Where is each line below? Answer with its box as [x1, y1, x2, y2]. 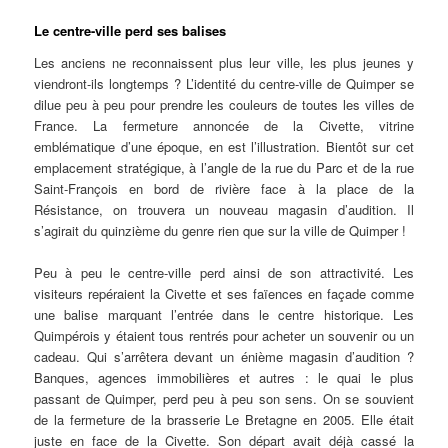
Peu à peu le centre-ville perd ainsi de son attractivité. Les [34, 263, 414, 283]
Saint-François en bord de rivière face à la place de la [34, 179, 414, 198]
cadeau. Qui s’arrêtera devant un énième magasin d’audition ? [34, 347, 414, 367]
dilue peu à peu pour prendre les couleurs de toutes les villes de [34, 95, 414, 114]
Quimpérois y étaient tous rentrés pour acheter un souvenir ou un [34, 326, 414, 346]
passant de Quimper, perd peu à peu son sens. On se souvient [34, 389, 414, 409]
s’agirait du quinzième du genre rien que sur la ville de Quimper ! [34, 221, 407, 240]
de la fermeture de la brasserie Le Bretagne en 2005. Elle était [34, 410, 414, 430]
